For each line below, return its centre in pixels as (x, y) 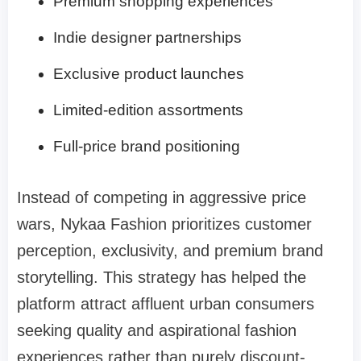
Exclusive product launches (149, 73)
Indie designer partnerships (147, 37)
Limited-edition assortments (148, 110)
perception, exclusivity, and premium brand (170, 250)
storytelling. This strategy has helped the (162, 277)
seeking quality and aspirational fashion (157, 330)
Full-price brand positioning (147, 146)
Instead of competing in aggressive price (162, 197)
